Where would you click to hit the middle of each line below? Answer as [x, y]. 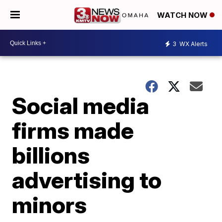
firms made [73, 130]
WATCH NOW [183, 15]
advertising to [87, 180]
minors [50, 205]
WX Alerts [193, 44]
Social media [81, 106]
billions [51, 155]
